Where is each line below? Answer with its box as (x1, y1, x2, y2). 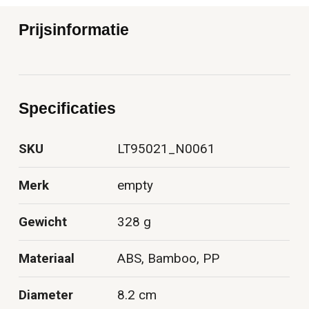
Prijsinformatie (19, 20, 130, 39)
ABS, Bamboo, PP (117, 250, 220, 266)
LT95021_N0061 (117, 141, 216, 157)
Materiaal (19, 250, 75, 266)
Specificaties (19, 99, 117, 117)
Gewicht (19, 214, 68, 230)
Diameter (19, 287, 74, 303)
